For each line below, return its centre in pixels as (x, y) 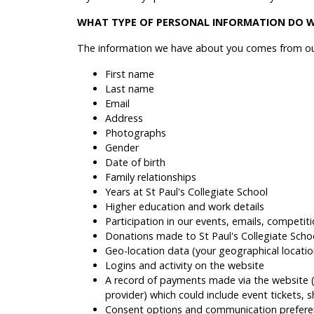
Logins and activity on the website (185, 265)
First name (130, 74)
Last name (130, 88)
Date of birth (135, 162)
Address (124, 118)
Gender (122, 147)
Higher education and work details (185, 206)
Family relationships (151, 177)
